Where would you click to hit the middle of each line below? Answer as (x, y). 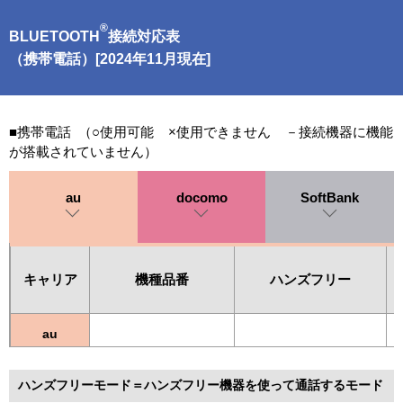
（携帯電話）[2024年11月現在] (110, 59)
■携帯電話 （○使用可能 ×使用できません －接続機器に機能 (201, 132)
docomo (201, 197)
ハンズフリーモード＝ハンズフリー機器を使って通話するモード (201, 385)
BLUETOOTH (54, 36)
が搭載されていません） (83, 152)
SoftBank (330, 197)
